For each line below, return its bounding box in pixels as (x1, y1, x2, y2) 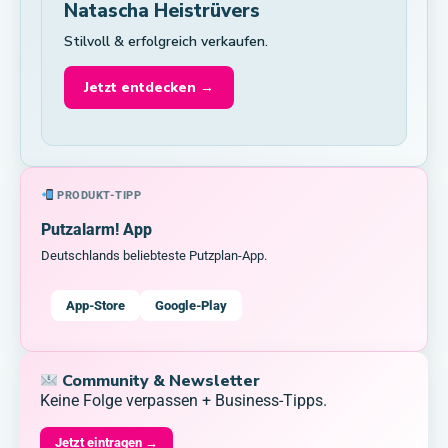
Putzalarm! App (41, 220, 152, 240)
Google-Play (155, 297, 227, 313)
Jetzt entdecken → (84, 77, 214, 97)
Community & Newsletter (58, 370, 261, 393)
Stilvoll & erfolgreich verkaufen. (64, 31, 268, 51)
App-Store (66, 297, 125, 313)
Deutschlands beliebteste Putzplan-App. (41, 248, 267, 264)
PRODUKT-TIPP (53, 188, 142, 202)
